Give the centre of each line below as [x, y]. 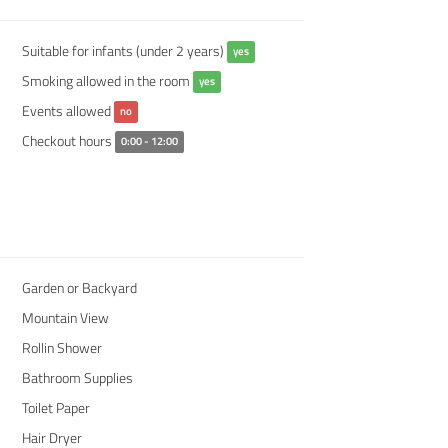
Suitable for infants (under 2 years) [124, 50]
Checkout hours [68, 140]
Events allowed [67, 110]
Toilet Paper [55, 407]
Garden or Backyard [79, 287]
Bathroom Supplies [77, 377]
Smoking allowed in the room [107, 80]
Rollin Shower [61, 347]
